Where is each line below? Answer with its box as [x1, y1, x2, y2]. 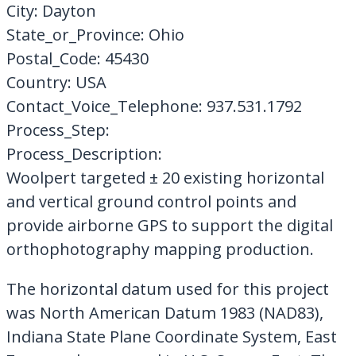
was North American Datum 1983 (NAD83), [6, 301, 323, 323]
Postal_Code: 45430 [6, 47, 149, 69]
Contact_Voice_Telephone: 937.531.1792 [6, 95, 302, 117]
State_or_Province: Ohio [6, 23, 184, 45]
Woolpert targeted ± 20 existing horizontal [6, 166, 324, 188]
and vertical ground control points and [6, 190, 296, 212]
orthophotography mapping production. [6, 238, 314, 260]
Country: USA [6, 71, 106, 93]
